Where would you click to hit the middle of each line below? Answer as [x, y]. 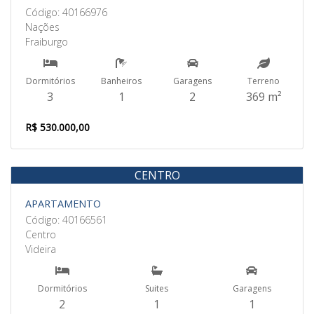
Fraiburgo [47, 42]
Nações [42, 27]
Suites [157, 288]
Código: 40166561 [66, 220]
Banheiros [122, 81]
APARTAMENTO [63, 204]
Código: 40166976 [66, 12]
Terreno [264, 81]
